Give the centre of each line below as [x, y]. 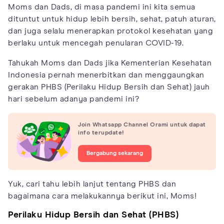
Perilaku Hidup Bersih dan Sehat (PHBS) [93, 215]
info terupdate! [101, 133]
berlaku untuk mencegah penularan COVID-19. [96, 43]
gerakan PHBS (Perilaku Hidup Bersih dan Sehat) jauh [109, 87]
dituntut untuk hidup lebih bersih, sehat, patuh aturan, [112, 19]
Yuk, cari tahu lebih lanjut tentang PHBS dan [92, 184]
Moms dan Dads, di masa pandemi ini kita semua [102, 7]
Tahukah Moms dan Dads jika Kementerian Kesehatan [110, 63]
